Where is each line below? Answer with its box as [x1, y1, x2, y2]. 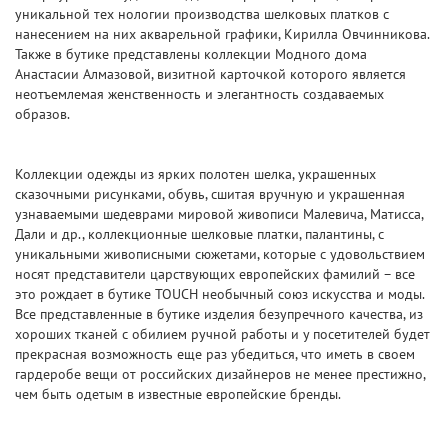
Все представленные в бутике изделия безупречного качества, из [15, 305, 423, 323]
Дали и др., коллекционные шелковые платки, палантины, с [15, 225, 384, 243]
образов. [15, 105, 70, 123]
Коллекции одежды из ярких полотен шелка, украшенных [15, 165, 376, 183]
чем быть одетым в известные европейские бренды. [15, 385, 341, 403]
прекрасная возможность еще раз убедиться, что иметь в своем [15, 345, 415, 363]
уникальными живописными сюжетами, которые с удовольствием [15, 245, 425, 263]
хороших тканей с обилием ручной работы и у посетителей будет [15, 325, 430, 343]
